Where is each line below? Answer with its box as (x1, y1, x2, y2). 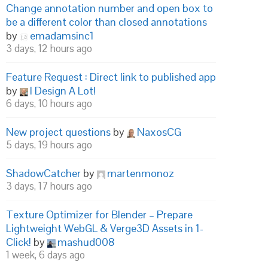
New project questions (6, 125, 111, 139)
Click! (6, 235, 31, 249)
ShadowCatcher (6, 166, 81, 180)
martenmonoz (107, 166, 174, 180)
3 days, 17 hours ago (6, 179, 92, 193)
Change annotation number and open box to (6, 1, 213, 15)
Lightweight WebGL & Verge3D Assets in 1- (6, 221, 203, 235)
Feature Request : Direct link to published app (6, 70, 216, 84)
